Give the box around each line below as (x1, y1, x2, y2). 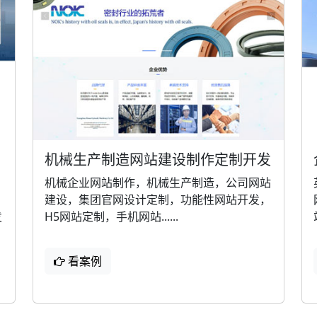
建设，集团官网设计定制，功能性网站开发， (45, 191, 271, 207)
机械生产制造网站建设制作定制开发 (45, 149, 271, 169)
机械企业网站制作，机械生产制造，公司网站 (45, 174, 271, 190)
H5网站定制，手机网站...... (45, 208, 178, 224)
